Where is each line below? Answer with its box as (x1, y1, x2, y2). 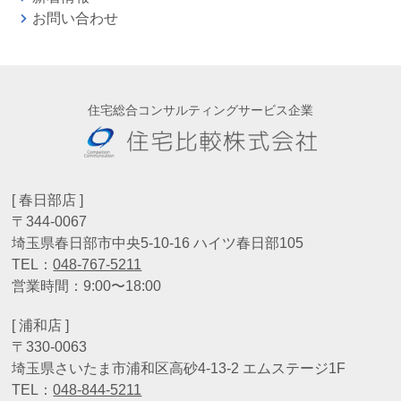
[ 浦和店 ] (12, 317, 70, 333)
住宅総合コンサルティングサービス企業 (88, 102, 313, 117)
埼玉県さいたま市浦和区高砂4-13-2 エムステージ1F (12, 360, 346, 376)
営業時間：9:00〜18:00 (12, 277, 162, 294)
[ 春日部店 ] (12, 192, 84, 208)
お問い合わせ (32, 10, 119, 26)
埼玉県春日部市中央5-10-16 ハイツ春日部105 (12, 235, 304, 251)
